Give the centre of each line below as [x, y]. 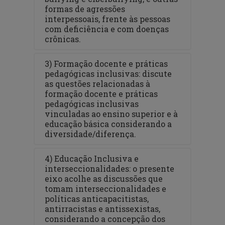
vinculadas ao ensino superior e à [111, 114]
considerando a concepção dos [105, 218]
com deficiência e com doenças [107, 29]
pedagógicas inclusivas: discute [108, 73]
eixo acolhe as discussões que [104, 178]
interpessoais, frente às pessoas [108, 19]
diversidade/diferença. [91, 134]
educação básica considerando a [108, 124]
